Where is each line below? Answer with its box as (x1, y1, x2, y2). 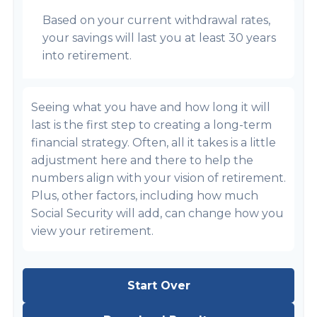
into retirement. (42, 49, 132, 62)
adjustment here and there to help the (31, 154, 253, 167)
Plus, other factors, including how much (31, 189, 258, 202)
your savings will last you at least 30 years (42, 31, 276, 45)
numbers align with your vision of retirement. (31, 171, 286, 185)
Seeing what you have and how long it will (31, 100, 270, 114)
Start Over (127, 279, 190, 292)
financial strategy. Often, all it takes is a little (31, 136, 276, 149)
